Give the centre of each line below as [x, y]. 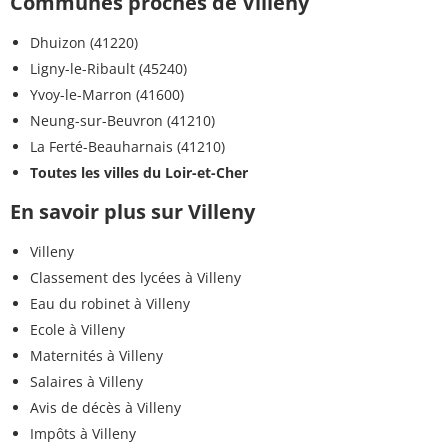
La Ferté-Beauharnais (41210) [127, 147]
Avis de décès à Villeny [105, 408]
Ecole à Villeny [77, 330]
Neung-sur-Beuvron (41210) [122, 121]
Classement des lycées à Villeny [135, 278]
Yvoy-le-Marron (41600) [107, 95]
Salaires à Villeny [86, 382]
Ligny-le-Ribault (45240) [108, 69]
